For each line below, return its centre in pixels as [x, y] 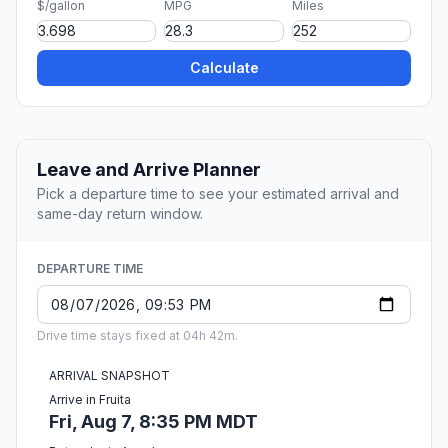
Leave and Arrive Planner [149, 170]
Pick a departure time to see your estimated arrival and [218, 194]
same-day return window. [120, 214]
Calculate [224, 68]
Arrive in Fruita [90, 400]
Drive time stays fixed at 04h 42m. [137, 336]
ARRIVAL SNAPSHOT [109, 376]
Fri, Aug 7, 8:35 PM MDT [153, 422]
